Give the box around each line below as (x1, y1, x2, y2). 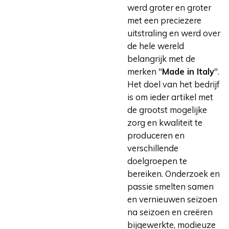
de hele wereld (127, 40, 184, 51)
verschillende (127, 142, 178, 153)
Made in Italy (162, 65, 214, 77)
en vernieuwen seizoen (127, 193, 217, 204)
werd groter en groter (127, 2, 211, 13)
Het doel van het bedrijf (127, 78, 220, 89)
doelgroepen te (127, 155, 187, 166)
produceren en (127, 129, 185, 141)
